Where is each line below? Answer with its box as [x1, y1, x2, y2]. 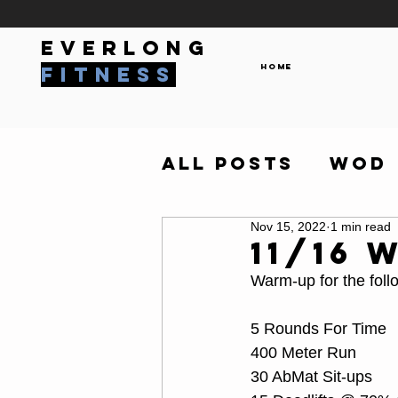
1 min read [330, 219, 391, 234]
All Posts [162, 152, 294, 174]
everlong [41, 36, 211, 60]
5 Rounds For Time [251, 320, 386, 338]
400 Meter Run [251, 344, 356, 362]
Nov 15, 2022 [251, 219, 326, 234]
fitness [41, 62, 176, 87]
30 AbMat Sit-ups [251, 368, 372, 386]
